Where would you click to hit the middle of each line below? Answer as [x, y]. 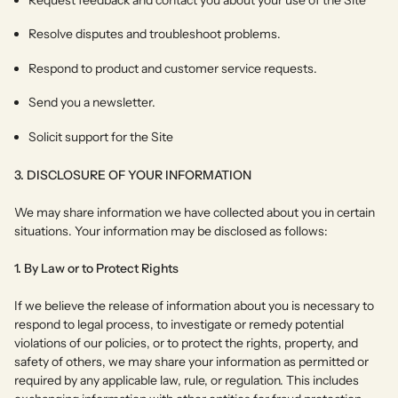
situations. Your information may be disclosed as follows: [171, 231]
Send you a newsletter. [92, 103]
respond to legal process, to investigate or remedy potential [179, 324]
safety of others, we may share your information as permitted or [191, 361]
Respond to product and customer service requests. [173, 68]
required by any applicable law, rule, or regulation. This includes [187, 380]
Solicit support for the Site [101, 136]
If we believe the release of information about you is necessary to [194, 305]
